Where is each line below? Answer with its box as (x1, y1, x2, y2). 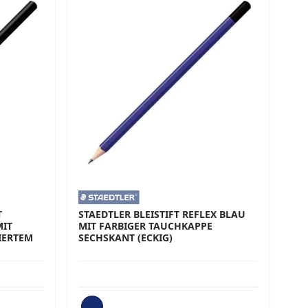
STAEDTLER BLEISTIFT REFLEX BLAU (78, 207, 246, 221)
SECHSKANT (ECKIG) (78, 230, 173, 244)
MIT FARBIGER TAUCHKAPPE (78, 219, 213, 232)
